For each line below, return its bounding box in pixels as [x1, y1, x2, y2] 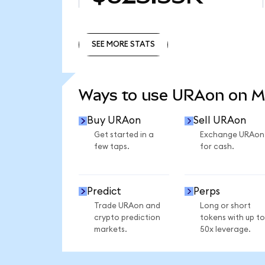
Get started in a [93, 131, 154, 140]
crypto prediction [93, 213, 160, 222]
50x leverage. [199, 225, 251, 234]
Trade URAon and [93, 201, 160, 210]
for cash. [199, 143, 234, 151]
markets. [93, 225, 127, 234]
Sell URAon [193, 115, 246, 126]
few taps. [93, 143, 130, 151]
